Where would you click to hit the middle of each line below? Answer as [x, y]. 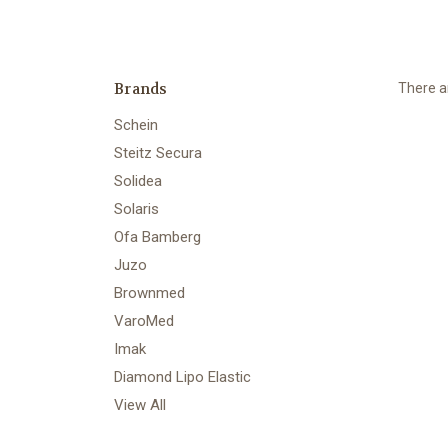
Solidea [138, 180]
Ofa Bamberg [157, 236]
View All [140, 404]
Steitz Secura [158, 152]
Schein [136, 124]
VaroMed [144, 320]
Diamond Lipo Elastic [182, 376]
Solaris [136, 208]
